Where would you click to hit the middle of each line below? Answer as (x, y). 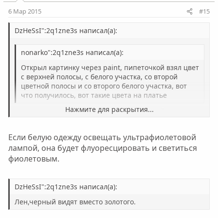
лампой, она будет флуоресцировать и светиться (102, 148)
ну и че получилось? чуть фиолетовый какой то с (97, 111)
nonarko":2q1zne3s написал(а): (72, 52)
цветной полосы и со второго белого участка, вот (104, 86)
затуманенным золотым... (58, 120)
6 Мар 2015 (25, 11)
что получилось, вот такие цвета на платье (94, 95)
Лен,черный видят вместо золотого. (75, 201)
